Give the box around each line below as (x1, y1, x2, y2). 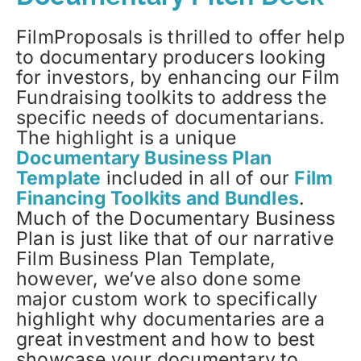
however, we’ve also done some (16, 267, 301, 290)
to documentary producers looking (16, 45, 326, 68)
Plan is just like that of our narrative (16, 226, 334, 250)
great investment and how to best (16, 327, 316, 351)
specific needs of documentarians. (16, 106, 326, 129)
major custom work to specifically (16, 287, 318, 310)
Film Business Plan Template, (16, 247, 276, 270)
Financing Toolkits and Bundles (16, 186, 300, 210)
